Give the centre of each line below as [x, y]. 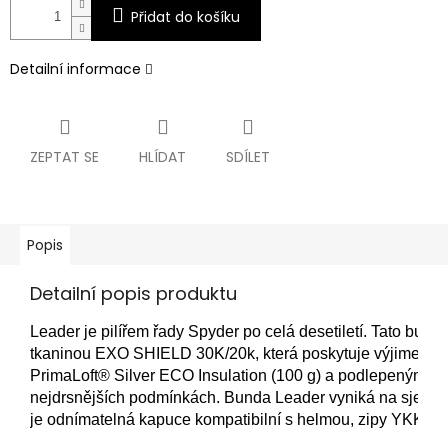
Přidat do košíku [185, 17]
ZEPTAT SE [64, 157]
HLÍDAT [162, 157]
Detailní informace [75, 69]
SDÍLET [248, 157]
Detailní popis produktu [133, 294]
